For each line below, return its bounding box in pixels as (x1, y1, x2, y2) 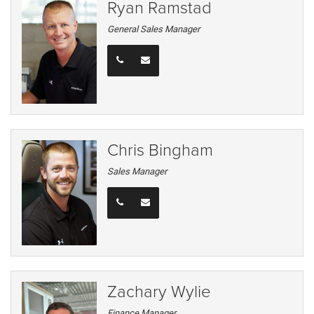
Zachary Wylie (107, 278, 212, 302)
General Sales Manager (107, 24, 200, 35)
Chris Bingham (107, 137, 214, 161)
